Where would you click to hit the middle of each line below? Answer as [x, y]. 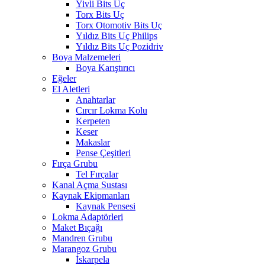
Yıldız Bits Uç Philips [117, 35]
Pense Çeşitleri [103, 153]
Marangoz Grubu [84, 248]
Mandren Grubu [82, 238]
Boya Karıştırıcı [105, 67]
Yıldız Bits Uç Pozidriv [119, 46]
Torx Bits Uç [100, 14]
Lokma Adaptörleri [88, 216]
